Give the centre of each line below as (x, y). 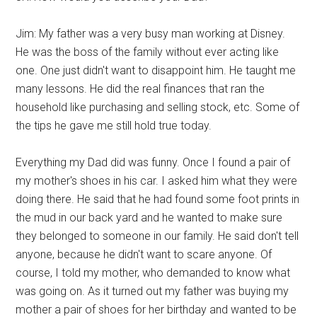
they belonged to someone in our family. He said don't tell (157, 236)
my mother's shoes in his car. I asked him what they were (157, 181)
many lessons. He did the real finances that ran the (140, 89)
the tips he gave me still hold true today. (114, 126)
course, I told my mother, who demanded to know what (153, 273)
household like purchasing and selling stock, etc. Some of (158, 107)
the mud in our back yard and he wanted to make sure (149, 218)
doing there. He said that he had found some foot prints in (158, 199)
